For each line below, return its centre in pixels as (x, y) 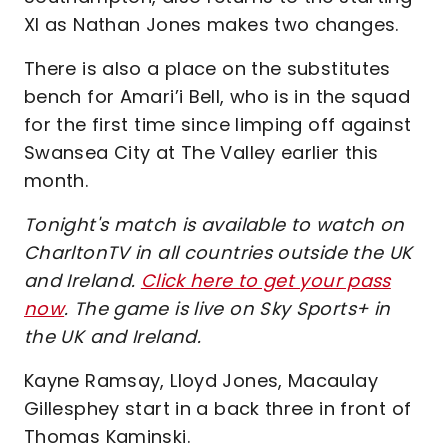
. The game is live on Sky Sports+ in (227, 308)
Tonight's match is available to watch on (214, 224)
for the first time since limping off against (218, 124)
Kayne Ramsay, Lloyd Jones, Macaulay (201, 380)
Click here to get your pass (265, 280)
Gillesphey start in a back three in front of (218, 408)
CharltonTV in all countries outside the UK (218, 252)
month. (56, 180)
